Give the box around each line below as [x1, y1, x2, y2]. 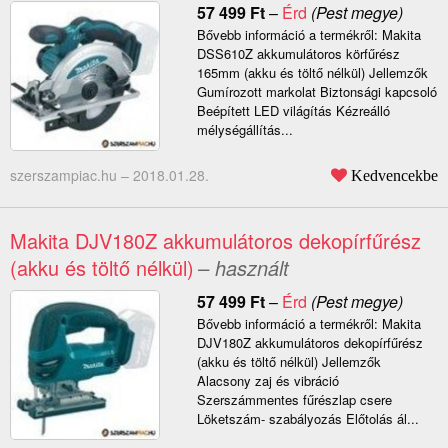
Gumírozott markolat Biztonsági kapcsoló [196, 82, 437, 102]
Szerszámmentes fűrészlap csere [196, 390, 392, 410]
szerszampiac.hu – [10, 165, 133, 186]
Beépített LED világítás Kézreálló [196, 101, 390, 121]
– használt [198, 253, 289, 283]
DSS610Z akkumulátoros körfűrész [196, 44, 400, 64]
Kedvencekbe [351, 167, 438, 184]
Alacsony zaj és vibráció [196, 371, 339, 391]
